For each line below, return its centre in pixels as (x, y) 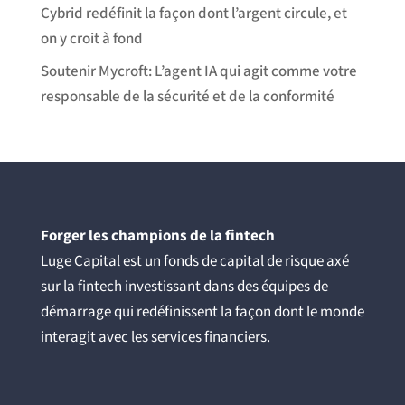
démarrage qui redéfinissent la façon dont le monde (202, 312)
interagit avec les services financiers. (155, 337)
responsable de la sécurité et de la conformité (187, 97)
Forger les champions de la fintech (157, 236)
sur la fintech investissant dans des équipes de (184, 287)
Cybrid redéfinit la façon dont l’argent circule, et (193, 13)
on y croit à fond (91, 38)
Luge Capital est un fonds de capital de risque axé (194, 261)
